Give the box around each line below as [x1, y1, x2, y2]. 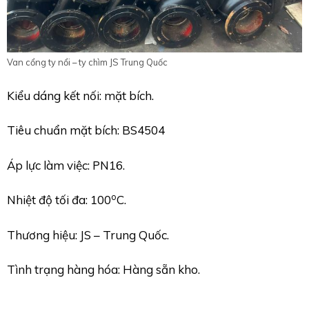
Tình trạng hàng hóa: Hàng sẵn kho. [7, 262, 200, 277]
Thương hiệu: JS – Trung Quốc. [7, 227, 169, 242]
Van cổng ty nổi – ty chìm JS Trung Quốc [7, 57, 168, 68]
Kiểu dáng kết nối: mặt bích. [7, 88, 154, 103]
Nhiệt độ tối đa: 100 [7, 192, 111, 208]
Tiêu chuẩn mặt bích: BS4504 [7, 123, 165, 138]
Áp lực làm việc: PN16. [7, 157, 125, 172]
